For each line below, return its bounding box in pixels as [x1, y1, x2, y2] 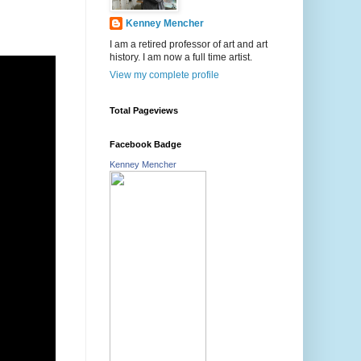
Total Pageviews [110, 106, 178, 116]
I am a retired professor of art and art [110, 39, 268, 51]
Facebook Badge [110, 139, 181, 150]
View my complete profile [110, 69, 219, 81]
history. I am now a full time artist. [110, 52, 252, 64]
